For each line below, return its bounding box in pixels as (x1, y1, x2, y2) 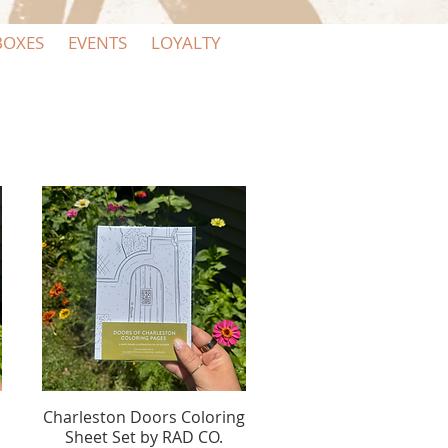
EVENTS (68, 31, 127, 54)
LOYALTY (150, 31, 221, 54)
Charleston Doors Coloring (42, 405, 245, 428)
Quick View (107, 405, 181, 425)
